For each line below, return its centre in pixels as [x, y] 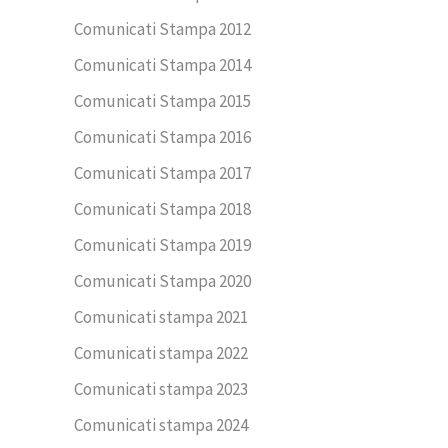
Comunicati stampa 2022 [161, 352]
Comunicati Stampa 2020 [162, 280]
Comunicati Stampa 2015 [162, 100]
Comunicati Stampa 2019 [162, 244]
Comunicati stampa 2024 [161, 424]
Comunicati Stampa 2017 [162, 172]
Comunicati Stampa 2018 [162, 208]
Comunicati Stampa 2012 [162, 28]
